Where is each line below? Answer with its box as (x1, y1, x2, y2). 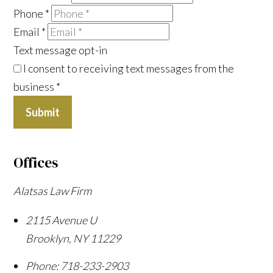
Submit (26, 105, 60, 119)
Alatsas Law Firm (13, 183, 92, 197)
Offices (13, 152, 58, 172)
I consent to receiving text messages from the (21, 61, 235, 75)
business (13, 79, 57, 93)
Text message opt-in (13, 43, 108, 57)
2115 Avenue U (26, 213, 97, 227)
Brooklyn (26, 231, 69, 245)
